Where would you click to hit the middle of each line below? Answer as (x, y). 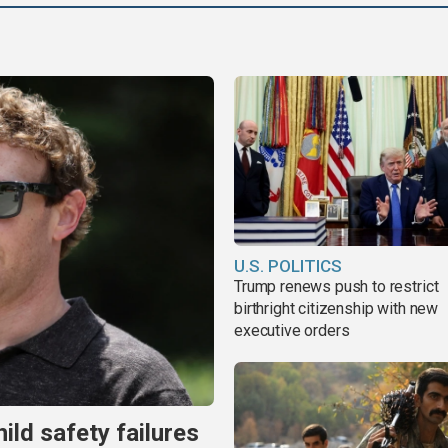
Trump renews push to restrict (336, 286)
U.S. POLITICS (288, 265)
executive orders (292, 330)
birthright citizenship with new (336, 308)
